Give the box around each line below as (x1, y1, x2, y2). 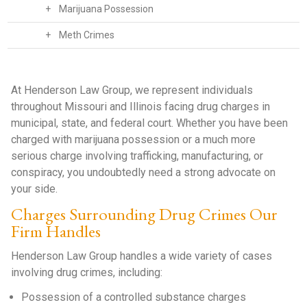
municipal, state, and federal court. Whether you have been (11, 116, 288, 130)
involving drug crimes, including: (11, 266, 163, 279)
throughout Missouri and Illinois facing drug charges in (11, 100, 271, 113)
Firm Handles (11, 220, 101, 242)
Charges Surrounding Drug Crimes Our (11, 203, 278, 225)
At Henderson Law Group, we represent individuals (11, 84, 254, 97)
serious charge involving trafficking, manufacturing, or (11, 149, 264, 162)
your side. (11, 182, 58, 195)
